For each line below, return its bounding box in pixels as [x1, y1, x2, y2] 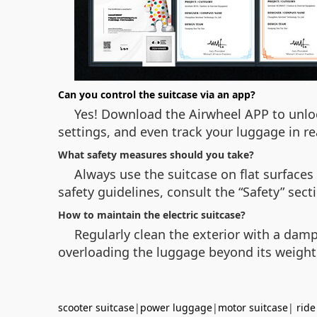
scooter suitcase [58, 301, 134, 314]
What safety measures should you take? [58, 148, 254, 161]
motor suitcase [218, 301, 288, 314]
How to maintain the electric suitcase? [58, 208, 246, 221]
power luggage [140, 301, 212, 314]
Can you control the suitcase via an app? [58, 88, 255, 101]
